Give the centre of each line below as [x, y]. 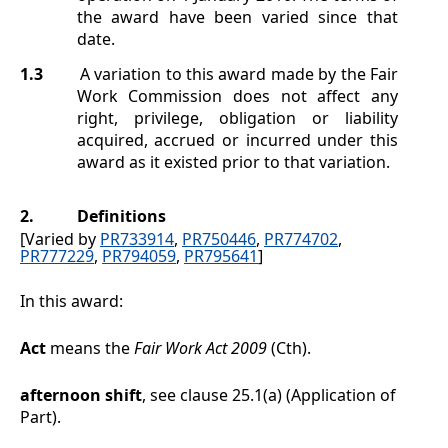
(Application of [339, 395]
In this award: [71, 301]
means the [90, 348]
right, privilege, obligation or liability [237, 118]
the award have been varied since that [237, 16]
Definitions [121, 216]
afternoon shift [81, 395]
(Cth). [291, 348]
